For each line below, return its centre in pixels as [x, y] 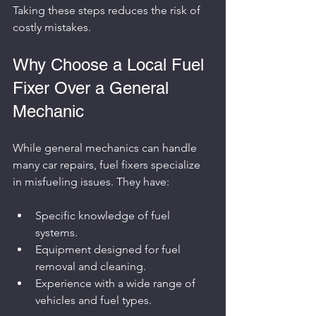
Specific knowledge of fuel [104, 215]
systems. [56, 232]
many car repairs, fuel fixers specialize [108, 165]
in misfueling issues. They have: [91, 182]
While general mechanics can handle [106, 148]
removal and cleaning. [91, 266]
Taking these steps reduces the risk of [108, 10]
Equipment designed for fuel [109, 249]
